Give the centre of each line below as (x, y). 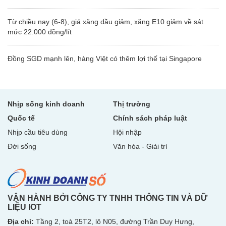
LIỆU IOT (24, 207)
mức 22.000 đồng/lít (40, 32)
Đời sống (22, 146)
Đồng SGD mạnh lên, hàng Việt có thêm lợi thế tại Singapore (105, 58)
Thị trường (132, 104)
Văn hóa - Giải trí (140, 146)
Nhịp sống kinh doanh (46, 104)
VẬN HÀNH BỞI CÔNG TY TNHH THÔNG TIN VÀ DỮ (107, 198)
